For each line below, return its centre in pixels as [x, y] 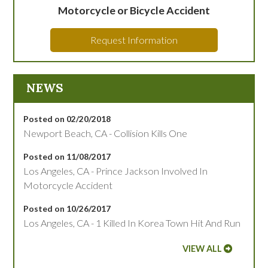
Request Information [134, 40]
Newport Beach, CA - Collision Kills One [106, 133]
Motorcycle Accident [68, 185]
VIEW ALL [202, 249]
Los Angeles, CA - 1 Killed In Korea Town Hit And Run [132, 223]
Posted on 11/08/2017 [67, 157]
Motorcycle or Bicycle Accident [134, 10]
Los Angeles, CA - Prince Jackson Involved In [116, 171]
